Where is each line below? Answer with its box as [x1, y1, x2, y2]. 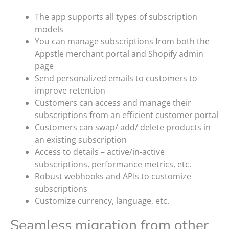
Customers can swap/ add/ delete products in [35, 122, 211, 133]
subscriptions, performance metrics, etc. [35, 158, 191, 170]
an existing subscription [35, 134, 127, 146]
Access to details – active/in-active [35, 146, 165, 158]
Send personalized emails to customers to [35, 73, 197, 84]
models [35, 24, 63, 35]
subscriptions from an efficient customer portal [35, 109, 218, 121]
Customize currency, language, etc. [35, 195, 169, 207]
